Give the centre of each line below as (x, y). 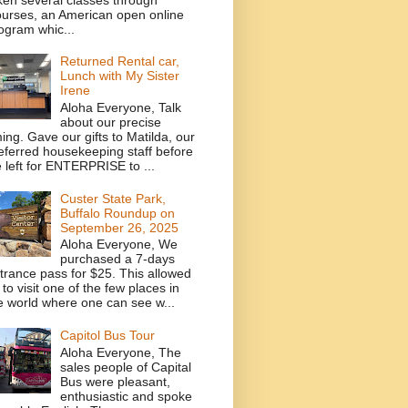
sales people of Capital (126, 367)
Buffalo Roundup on (118, 213)
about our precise (111, 122)
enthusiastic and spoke (127, 396)
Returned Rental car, (120, 61)
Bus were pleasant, (116, 381)
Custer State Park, (113, 198)
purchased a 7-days (118, 259)
